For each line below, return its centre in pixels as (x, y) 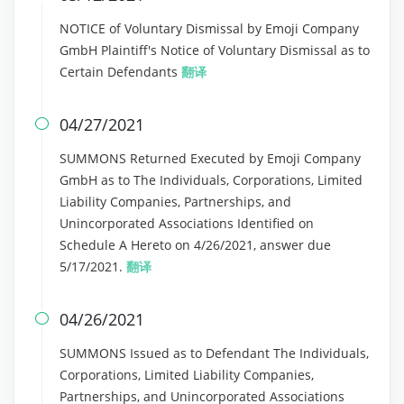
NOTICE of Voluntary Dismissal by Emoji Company (209, 28)
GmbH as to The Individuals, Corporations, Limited (211, 180)
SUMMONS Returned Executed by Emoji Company (210, 158)
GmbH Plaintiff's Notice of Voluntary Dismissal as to (215, 50)
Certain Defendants (120, 72)
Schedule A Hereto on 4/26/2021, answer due (195, 245)
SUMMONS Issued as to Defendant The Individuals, (214, 353)
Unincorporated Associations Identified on (187, 223)
